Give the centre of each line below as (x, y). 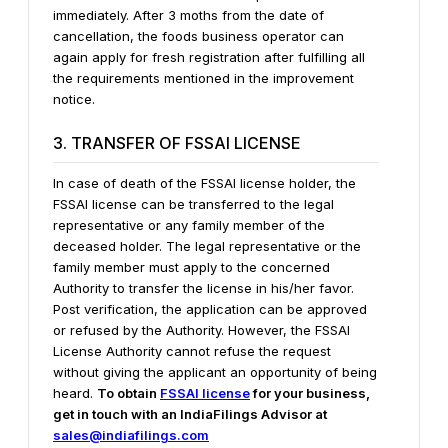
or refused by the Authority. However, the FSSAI (201, 329)
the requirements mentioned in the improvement (203, 77)
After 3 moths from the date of (228, 14)
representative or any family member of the (189, 224)
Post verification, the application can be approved (210, 308)
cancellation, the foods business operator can (198, 35)
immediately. (91, 14)
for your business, (310, 392)
